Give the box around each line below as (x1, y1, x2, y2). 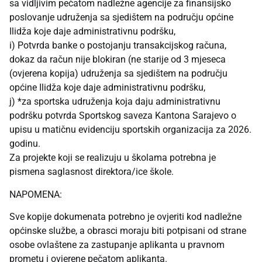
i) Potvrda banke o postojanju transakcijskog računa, (9, 40, 226, 51)
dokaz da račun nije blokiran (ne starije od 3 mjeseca (9, 54, 226, 65)
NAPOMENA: (9, 188, 62, 200)
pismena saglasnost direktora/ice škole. (9, 166, 174, 178)
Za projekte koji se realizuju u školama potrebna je (9, 152, 216, 164)
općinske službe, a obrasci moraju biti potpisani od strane (9, 225, 246, 236)
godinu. (9, 138, 40, 150)
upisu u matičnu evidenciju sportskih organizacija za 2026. (9, 124, 251, 136)
